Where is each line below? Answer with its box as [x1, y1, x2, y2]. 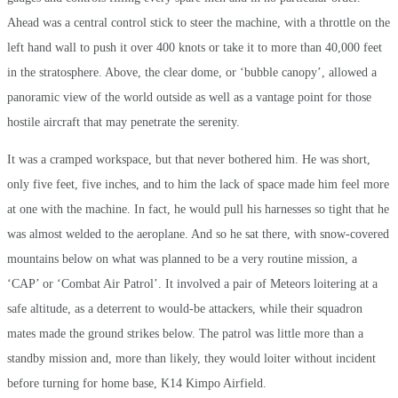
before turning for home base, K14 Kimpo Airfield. [7, 376, 267, 390]
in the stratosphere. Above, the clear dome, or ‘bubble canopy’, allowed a [7, 65, 377, 79]
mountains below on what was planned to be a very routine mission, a [7, 251, 357, 266]
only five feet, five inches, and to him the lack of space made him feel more [7, 177, 389, 191]
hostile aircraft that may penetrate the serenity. [7, 115, 240, 129]
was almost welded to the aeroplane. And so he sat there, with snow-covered [7, 227, 389, 241]
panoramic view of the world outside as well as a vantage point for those [7, 90, 371, 104]
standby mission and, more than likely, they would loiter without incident [7, 351, 376, 365]
